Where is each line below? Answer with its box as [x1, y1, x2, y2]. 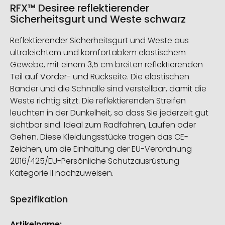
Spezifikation [10, 192, 68, 205]
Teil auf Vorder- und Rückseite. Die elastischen [10, 70, 189, 82]
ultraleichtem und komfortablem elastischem [10, 46, 186, 58]
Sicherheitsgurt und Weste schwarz [10, 12, 186, 26]
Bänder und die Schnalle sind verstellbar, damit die [10, 82, 206, 94]
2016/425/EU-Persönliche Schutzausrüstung [10, 155, 179, 167]
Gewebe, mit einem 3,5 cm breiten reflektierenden [10, 58, 203, 70]
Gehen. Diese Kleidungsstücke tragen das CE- [10, 131, 188, 143]
